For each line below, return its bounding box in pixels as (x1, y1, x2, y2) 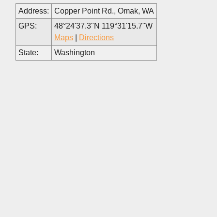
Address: (18, 6, 49, 15)
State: (18, 48, 38, 57)
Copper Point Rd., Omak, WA (54, 6, 154, 15)
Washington (54, 48, 95, 57)
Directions (79, 33, 114, 42)
